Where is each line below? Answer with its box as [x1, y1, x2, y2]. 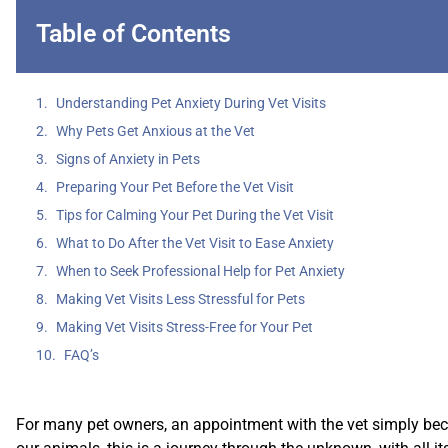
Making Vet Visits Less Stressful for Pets [56, 290, 305, 307]
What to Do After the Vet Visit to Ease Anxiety [56, 234, 334, 251]
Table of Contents [36, 18, 231, 48]
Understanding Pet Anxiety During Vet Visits [56, 94, 326, 111]
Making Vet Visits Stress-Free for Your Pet [56, 318, 313, 335]
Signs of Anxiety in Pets [56, 150, 200, 167]
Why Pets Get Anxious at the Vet [56, 122, 255, 139]
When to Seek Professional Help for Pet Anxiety [56, 262, 345, 279]
